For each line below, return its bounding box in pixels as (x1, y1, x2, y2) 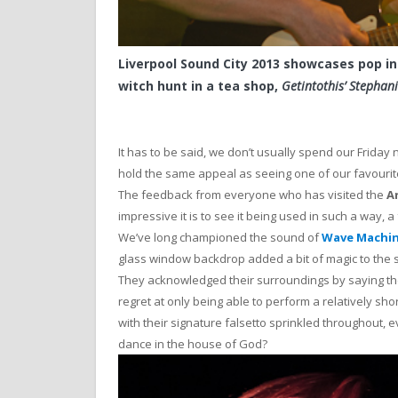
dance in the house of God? (118, 335, 267, 352)
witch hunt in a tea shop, (118, 76, 282, 94)
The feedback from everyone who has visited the (118, 186, 386, 203)
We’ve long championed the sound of (118, 228, 322, 245)
